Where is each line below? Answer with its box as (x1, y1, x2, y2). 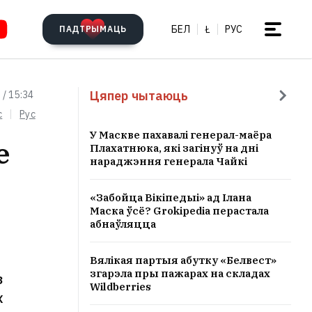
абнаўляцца (90, 217, 156, 231)
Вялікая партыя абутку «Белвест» (90, 253, 276, 267)
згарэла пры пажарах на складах (90, 267, 270, 280)
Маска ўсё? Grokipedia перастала (90, 204, 269, 217)
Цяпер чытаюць (90, 87, 189, 104)
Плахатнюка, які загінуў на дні (90, 141, 258, 155)
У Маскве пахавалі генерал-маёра (90, 128, 272, 141)
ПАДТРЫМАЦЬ (58, 24, 127, 34)
